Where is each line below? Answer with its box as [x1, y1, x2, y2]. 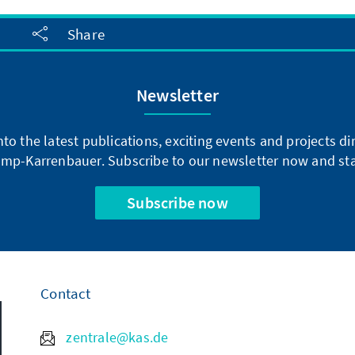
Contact [40, 284, 91, 303]
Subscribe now [127, 193, 228, 213]
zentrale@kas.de [63, 328, 169, 347]
